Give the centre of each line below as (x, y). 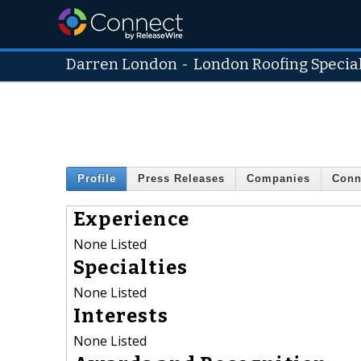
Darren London (122, 64)
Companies (278, 179)
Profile (97, 179)
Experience (131, 219)
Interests (121, 315)
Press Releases (181, 179)
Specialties (131, 267)
